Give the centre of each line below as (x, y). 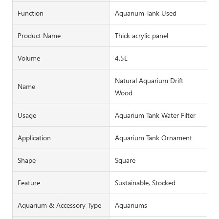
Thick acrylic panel (141, 35)
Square (125, 160)
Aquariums (131, 205)
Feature (29, 182)
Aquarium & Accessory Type (59, 205)
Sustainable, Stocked (145, 182)
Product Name (39, 35)
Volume (29, 58)
